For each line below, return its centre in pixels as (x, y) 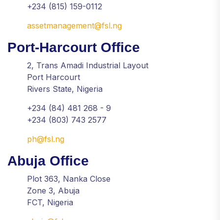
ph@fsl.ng (46, 139)
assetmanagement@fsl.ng (74, 26)
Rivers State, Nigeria (65, 89)
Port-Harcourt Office (74, 48)
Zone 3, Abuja (53, 191)
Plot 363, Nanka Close (69, 179)
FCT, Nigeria (50, 203)
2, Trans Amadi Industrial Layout (88, 66)
